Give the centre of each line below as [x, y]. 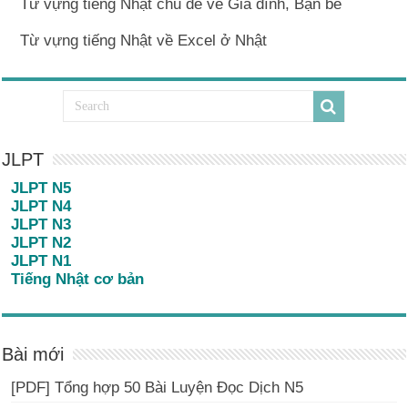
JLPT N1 [41, 261]
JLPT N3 [41, 224]
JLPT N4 [41, 206]
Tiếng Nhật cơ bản [78, 279]
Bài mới [33, 354]
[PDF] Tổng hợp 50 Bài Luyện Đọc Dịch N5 [158, 388]
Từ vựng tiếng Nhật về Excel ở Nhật [144, 41]
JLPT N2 [41, 243]
